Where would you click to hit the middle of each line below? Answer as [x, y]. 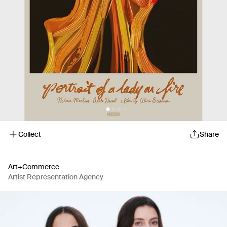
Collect [30, 134]
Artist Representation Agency [56, 177]
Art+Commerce [34, 167]
